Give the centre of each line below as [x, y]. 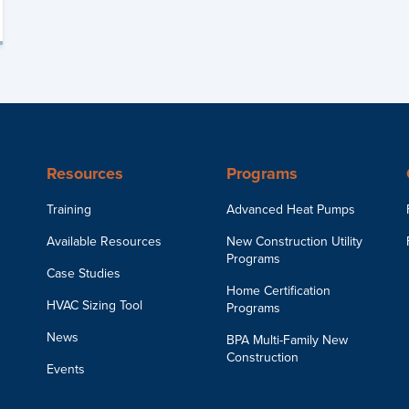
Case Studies [83, 273]
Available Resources [104, 241]
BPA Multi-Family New [287, 340]
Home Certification [278, 290]
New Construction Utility [294, 241]
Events [65, 369]
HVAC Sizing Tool [94, 305]
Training [68, 209]
